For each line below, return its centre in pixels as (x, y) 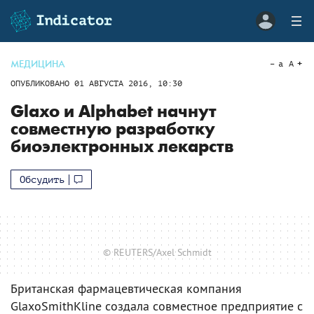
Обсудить (42, 179)
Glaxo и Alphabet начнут (114, 112)
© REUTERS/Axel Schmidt (157, 252)
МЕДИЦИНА (38, 64)
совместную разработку (113, 129)
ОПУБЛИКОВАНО (42, 83)
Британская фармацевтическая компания (126, 288)
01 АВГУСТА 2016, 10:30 (128, 83)
